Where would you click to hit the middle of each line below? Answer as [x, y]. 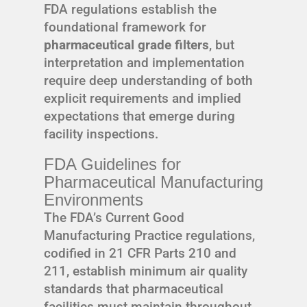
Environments [94, 199]
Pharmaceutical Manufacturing [153, 182]
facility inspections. [101, 134]
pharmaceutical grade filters [126, 45]
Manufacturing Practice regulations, [149, 235]
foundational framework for [125, 27]
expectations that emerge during [139, 116]
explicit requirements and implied [143, 98]
